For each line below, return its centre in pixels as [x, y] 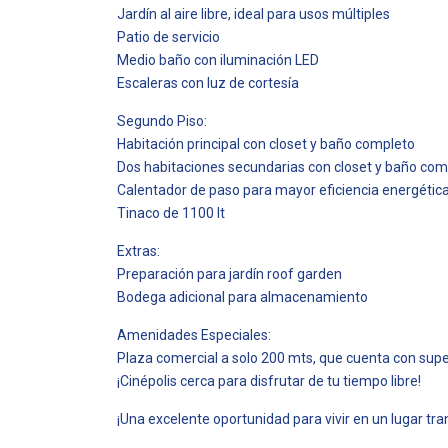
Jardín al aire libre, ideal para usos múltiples [253, 14]
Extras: [138, 251]
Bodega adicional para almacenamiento [242, 297]
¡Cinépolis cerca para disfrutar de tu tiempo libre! [269, 381]
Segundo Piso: [162, 121]
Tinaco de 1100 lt [171, 213]
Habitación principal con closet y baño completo [266, 144]
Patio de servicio [168, 37]
